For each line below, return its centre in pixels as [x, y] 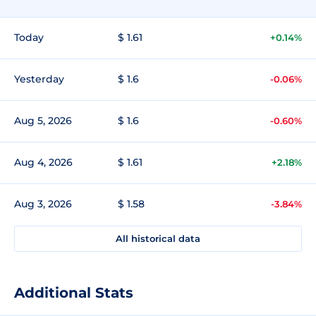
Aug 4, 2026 [43, 162]
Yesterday [39, 79]
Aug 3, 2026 [43, 203]
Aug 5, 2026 [43, 120]
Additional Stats [74, 292]
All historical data [158, 238]
